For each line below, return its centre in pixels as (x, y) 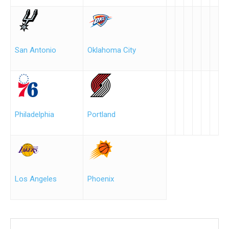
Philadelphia (35, 114)
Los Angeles (36, 179)
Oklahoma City (112, 50)
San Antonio (36, 50)
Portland (101, 114)
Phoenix (101, 179)
